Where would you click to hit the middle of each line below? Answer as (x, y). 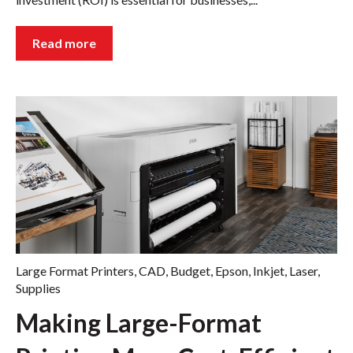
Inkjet (269, 270)
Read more (64, 43)
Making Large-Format (139, 323)
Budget (190, 270)
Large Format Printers (75, 270)
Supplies (38, 288)
